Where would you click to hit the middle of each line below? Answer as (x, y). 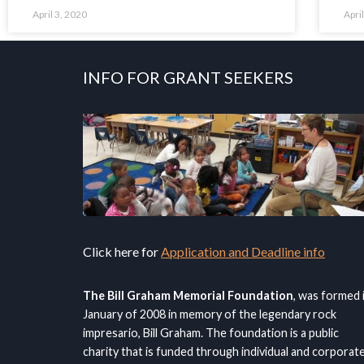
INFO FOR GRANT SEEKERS (188, 78)
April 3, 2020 (60, 14)
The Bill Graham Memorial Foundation (188, 295)
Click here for (122, 251)
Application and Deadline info (243, 251)
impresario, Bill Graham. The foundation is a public (211, 332)
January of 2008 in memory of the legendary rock (210, 314)
